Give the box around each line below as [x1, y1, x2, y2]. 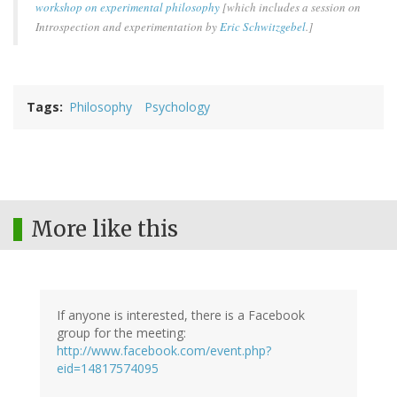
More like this [31, 215, 178, 244]
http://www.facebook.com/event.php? [57, 342, 271, 360]
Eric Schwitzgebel [220, 19, 306, 35]
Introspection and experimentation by [35, 19, 220, 35]
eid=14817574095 [57, 360, 159, 378]
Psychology [144, 98, 210, 116]
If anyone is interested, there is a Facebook [57, 307, 305, 324]
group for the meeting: [57, 324, 186, 342]
